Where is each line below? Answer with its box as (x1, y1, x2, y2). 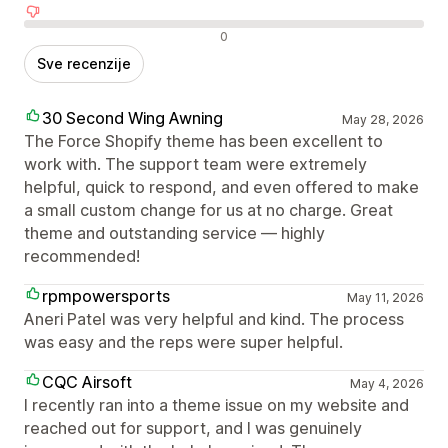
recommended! (24, 246, 140, 267)
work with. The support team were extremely (24, 154, 367, 175)
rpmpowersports (42, 286, 170, 307)
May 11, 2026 (346, 290, 424, 306)
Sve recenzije (37, 55, 131, 73)
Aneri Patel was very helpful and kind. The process (24, 309, 404, 330)
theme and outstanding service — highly (24, 223, 325, 244)
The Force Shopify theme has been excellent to (24, 131, 383, 152)
